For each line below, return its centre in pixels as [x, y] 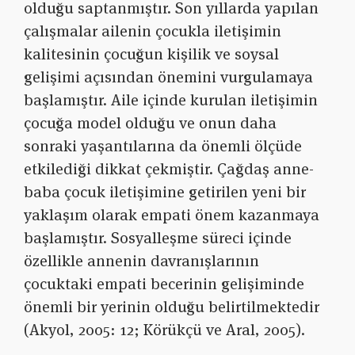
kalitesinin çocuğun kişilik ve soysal [151, 54]
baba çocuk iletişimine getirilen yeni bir [165, 192]
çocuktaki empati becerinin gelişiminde [164, 284]
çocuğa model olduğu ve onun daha [150, 123]
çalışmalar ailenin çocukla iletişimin [153, 31]
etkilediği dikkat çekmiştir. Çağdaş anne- [169, 169]
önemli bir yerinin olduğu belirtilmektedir [172, 307]
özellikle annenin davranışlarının [141, 261]
